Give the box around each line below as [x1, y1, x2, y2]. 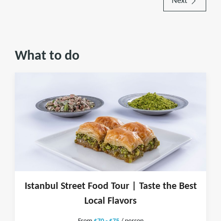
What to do [15, 49, 79, 63]
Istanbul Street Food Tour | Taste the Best [24, 182, 197, 191]
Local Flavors [84, 196, 137, 206]
